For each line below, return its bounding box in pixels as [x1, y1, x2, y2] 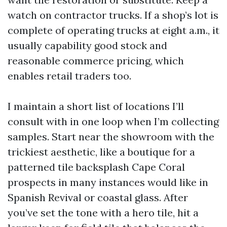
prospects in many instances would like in [8, 176, 208, 188]
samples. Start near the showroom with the [8, 130, 214, 143]
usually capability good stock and [8, 39, 167, 52]
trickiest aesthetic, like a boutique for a [8, 145, 195, 158]
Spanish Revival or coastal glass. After [8, 191, 188, 204]
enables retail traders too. [8, 69, 131, 82]
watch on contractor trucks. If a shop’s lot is [8, 9, 218, 21]
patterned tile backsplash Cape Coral [8, 161, 185, 173]
